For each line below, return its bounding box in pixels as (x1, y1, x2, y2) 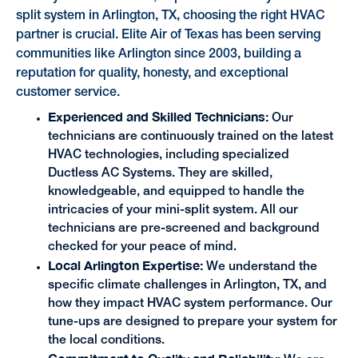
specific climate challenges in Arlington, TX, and (47, 280, 327, 292)
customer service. (15, 86, 120, 98)
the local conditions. (47, 335, 165, 347)
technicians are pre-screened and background (47, 223, 320, 235)
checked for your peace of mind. (47, 241, 237, 253)
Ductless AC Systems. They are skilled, (47, 168, 272, 180)
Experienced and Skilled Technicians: (47, 109, 272, 125)
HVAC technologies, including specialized (47, 149, 289, 161)
